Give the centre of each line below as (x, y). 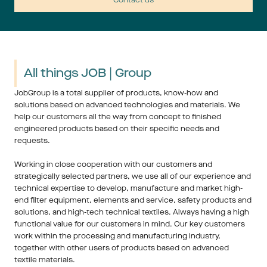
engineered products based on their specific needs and (117, 129)
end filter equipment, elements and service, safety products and (133, 200)
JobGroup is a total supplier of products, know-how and (116, 93)
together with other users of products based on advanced (122, 248)
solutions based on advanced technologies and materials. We (127, 105)
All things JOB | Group (88, 73)
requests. (33, 141)
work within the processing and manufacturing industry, (117, 236)
